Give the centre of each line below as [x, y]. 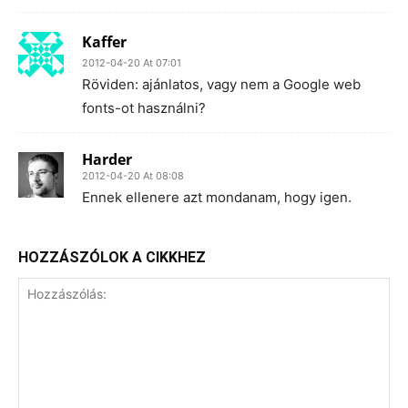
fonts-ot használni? [144, 107]
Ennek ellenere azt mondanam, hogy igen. [217, 197]
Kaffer [104, 41]
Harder [107, 159]
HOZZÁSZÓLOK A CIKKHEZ [112, 257]
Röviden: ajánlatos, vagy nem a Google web [221, 84]
